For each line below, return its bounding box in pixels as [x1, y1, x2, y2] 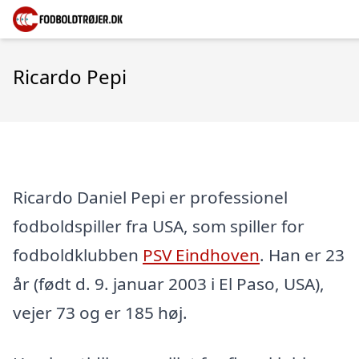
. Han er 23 [260, 243, 345, 266]
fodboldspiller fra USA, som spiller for [13, 214, 305, 237]
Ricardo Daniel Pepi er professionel [13, 185, 288, 208]
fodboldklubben [13, 243, 143, 266]
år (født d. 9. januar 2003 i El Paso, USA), [13, 272, 325, 295]
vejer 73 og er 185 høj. [13, 301, 188, 324]
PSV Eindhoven [143, 243, 260, 266]
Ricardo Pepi [13, 63, 127, 90]
